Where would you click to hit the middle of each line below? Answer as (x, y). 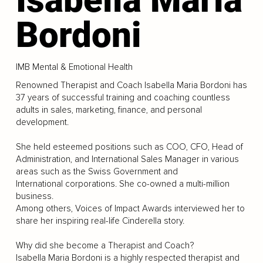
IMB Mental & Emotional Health (74, 67)
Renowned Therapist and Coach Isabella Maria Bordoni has (131, 85)
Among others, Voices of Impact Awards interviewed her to (130, 208)
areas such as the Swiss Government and (97, 171)
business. (34, 196)
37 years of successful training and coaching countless (123, 97)
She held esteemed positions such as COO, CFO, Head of (129, 147)
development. (42, 122)
